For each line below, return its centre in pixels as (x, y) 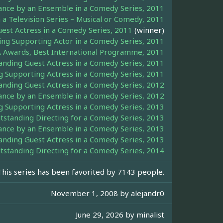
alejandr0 (148, 193)
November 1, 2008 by (91, 193)
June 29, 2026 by (106, 214)
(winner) (148, 30)
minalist (150, 214)
